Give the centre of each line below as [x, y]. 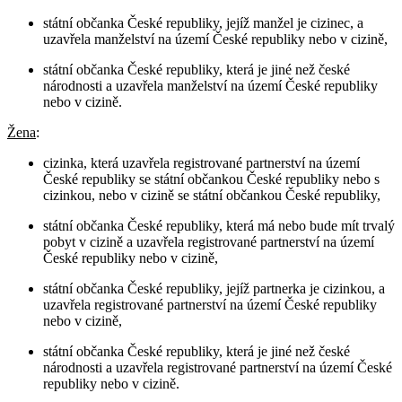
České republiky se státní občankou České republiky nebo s [211, 179]
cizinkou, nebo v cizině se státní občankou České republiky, [212, 196]
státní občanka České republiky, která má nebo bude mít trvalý [219, 226]
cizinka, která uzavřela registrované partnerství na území [201, 163]
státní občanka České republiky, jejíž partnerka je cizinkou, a [214, 289]
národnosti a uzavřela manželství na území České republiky [210, 86]
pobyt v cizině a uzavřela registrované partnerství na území [209, 242]
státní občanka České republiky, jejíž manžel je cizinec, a [203, 23]
